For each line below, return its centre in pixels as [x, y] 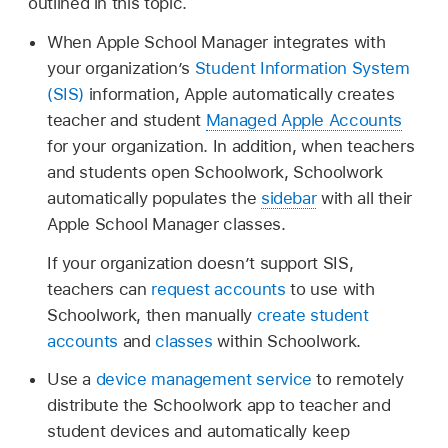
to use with [330, 288]
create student [312, 314]
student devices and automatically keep [198, 431]
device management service [203, 379]
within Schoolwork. [286, 340]
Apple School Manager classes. [166, 223]
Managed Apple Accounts [303, 119]
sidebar [288, 197]
